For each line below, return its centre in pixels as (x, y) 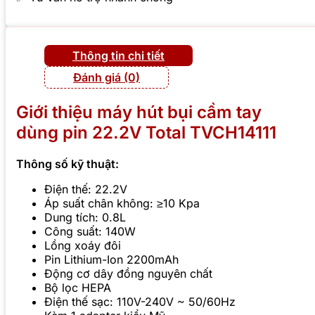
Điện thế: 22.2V (86, 189)
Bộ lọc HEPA (78, 288)
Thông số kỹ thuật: (67, 164)
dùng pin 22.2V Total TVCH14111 (146, 133)
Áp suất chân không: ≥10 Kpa (122, 204)
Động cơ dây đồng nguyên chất (128, 274)
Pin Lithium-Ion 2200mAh (111, 260)
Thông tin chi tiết (118, 55)
